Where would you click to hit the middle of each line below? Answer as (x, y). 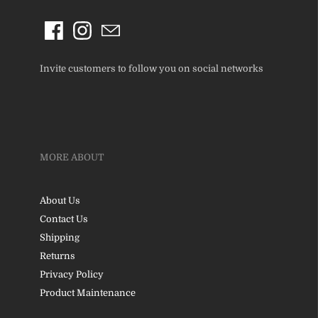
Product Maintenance (87, 292)
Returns (57, 256)
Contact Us (64, 219)
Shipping (59, 237)
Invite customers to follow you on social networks (151, 68)
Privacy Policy (71, 274)
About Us (60, 200)
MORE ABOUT (72, 157)
